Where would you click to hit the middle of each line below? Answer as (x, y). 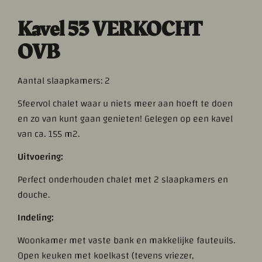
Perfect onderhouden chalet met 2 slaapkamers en (123, 180)
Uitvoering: (41, 157)
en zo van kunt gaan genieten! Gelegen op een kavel (125, 119)
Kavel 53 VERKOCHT (110, 30)
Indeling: (36, 218)
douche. (34, 195)
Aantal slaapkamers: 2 (64, 81)
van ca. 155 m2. (49, 134)
